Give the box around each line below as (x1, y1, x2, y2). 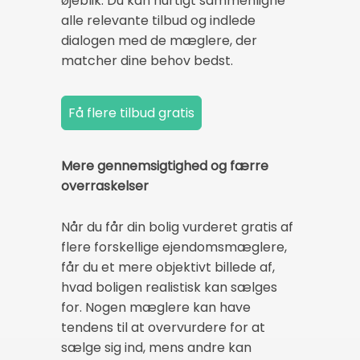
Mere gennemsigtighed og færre (61, 157, 268, 176)
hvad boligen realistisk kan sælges (61, 278, 277, 297)
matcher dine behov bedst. (61, 51, 233, 70)
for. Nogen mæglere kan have (61, 298, 251, 317)
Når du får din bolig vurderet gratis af (61, 218, 293, 237)
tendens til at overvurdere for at (61, 318, 265, 337)
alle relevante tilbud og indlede (61, 10, 256, 30)
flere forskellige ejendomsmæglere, (61, 238, 287, 257)
